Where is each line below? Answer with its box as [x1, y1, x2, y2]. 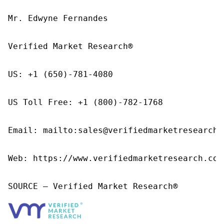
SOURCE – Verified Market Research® [8, 181, 178, 191]
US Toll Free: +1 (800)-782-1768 [8, 97, 163, 107]
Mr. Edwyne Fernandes [8, 13, 108, 23]
